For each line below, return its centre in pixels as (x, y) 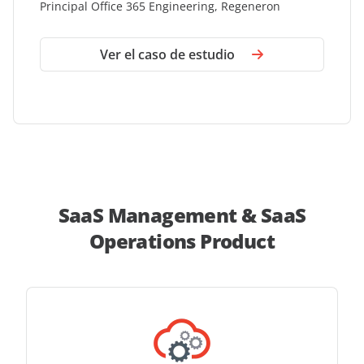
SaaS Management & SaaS (182, 214)
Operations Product (182, 240)
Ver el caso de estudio (167, 54)
